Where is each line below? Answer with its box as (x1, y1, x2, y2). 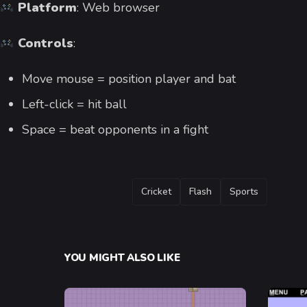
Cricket (141, 185, 171, 199)
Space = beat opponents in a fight (22, 121, 208, 138)
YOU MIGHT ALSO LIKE (64, 251, 180, 265)
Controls (17, 35, 73, 52)
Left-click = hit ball (22, 96, 127, 113)
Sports (230, 185, 258, 199)
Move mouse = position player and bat (22, 71, 236, 88)
